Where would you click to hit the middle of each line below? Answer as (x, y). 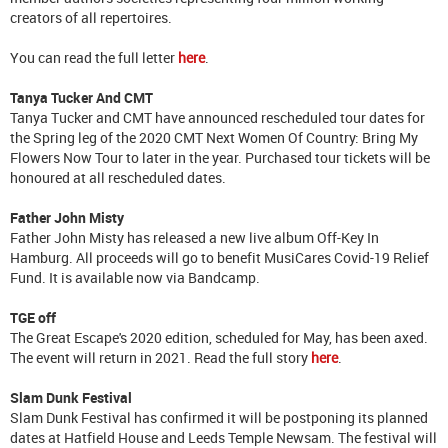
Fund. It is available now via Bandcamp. (135, 277)
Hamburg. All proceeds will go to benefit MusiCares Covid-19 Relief (219, 257)
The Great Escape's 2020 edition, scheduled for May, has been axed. (219, 337)
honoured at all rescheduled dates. (118, 177)
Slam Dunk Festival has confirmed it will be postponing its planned (219, 417)
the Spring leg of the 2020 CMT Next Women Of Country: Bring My (214, 137)
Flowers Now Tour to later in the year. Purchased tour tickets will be (220, 157)
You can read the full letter (94, 57)
